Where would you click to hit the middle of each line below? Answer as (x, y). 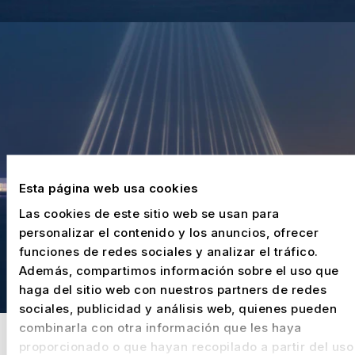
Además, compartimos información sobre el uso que (178, 270)
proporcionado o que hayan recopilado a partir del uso (186, 346)
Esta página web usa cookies (108, 188)
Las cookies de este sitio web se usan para (149, 213)
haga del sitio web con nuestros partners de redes (172, 289)
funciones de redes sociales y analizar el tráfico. (168, 251)
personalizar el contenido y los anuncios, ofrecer (168, 232)
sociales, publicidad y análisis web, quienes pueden (177, 308)
